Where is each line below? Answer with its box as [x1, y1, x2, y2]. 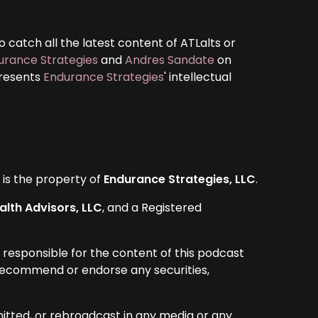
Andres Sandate [125, 51, 215, 68]
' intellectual [164, 68, 232, 85]
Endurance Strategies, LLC [104, 170, 256, 187]
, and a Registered [102, 199, 202, 216]
